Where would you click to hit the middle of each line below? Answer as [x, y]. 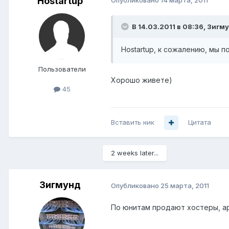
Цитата [200, 122]
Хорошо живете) [142, 80]
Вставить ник [133, 122]
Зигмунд [60, 185]
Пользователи [62, 69]
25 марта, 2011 [185, 185]
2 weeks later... [135, 153]
